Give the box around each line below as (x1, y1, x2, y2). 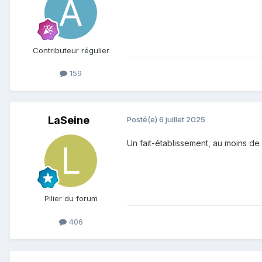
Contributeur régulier (32, 46, 109, 56)
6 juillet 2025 (159, 115, 205, 125)
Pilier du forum (44, 194, 98, 204)
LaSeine (47, 114, 89, 127)
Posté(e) (127, 115, 159, 125)
